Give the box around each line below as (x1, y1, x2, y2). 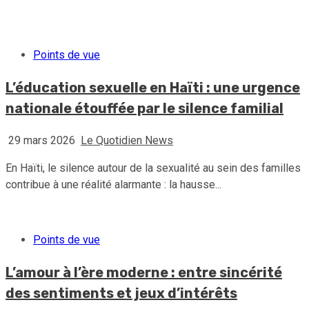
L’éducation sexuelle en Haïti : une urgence (6, 79, 300, 96)
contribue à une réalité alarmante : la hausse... (6, 178, 221, 191)
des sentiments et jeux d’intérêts (6, 285, 237, 301)
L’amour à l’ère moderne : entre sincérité (6, 264, 282, 281)
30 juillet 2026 (6, 4, 79, 17)
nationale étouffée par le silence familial (6, 100, 283, 117)
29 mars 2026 (6, 134, 78, 147)
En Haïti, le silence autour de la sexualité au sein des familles (6, 161, 301, 175)
